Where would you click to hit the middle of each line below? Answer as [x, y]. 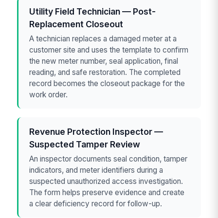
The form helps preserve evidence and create [107, 192]
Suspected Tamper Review [85, 145]
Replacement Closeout [76, 24]
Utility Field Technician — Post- [93, 12]
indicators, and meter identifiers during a [96, 170]
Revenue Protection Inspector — [96, 132]
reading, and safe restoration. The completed [105, 72]
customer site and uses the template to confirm [109, 50]
